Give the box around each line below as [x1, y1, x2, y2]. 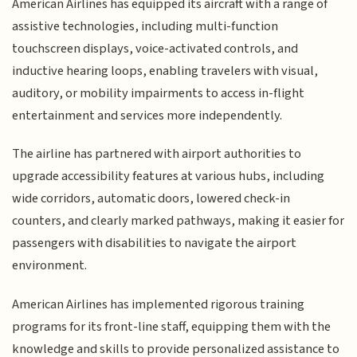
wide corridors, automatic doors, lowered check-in [12, 189, 291, 209]
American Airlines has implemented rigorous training [12, 294, 305, 314]
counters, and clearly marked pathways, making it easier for [12, 211, 345, 231]
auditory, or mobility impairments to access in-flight [12, 83, 305, 103]
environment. [12, 256, 88, 276]
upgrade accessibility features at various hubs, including [12, 167, 325, 186]
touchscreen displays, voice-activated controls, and [12, 38, 299, 58]
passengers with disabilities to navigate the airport [12, 233, 297, 253]
